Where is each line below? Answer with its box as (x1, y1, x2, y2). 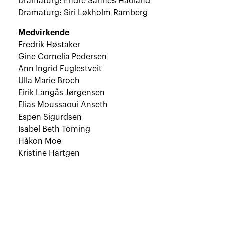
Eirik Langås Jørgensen (18, 88, 105, 97)
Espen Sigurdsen (18, 113, 82, 121)
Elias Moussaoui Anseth (18, 100, 108, 109)
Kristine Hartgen (18, 149, 80, 157)
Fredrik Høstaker (18, 40, 81, 49)
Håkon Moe (18, 137, 62, 145)
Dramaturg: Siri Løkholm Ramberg (18, 8, 148, 17)
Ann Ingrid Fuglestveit (18, 64, 102, 73)
